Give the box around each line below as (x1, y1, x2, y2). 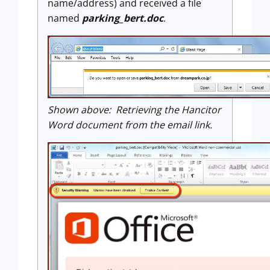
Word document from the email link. (48, 118, 212, 132)
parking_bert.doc (82, 11, 163, 25)
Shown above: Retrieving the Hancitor (48, 103, 221, 117)
